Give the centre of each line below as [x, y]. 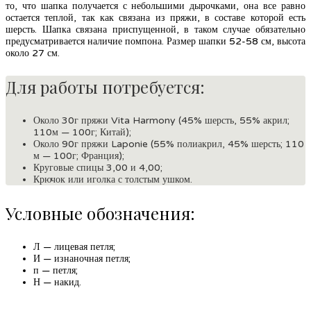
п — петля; [56, 270]
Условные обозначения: [100, 213]
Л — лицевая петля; [74, 246]
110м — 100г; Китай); [82, 132]
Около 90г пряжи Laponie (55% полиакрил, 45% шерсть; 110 [169, 144]
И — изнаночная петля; [82, 258]
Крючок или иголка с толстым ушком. [113, 179]
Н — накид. [57, 282]
